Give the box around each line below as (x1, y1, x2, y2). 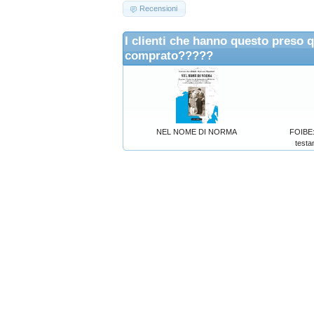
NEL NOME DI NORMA (156, 127, 237, 136)
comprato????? (125, 48, 213, 62)
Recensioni (139, 4, 178, 13)
